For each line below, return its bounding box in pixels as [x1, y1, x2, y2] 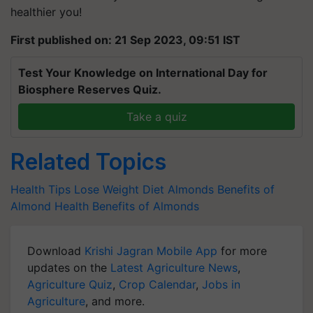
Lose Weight [74, 182, 139, 196]
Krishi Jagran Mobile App [85, 244, 217, 258]
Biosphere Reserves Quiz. [18, 82, 161, 96]
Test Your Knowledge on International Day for [18, 66, 268, 80]
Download [27, 244, 85, 258]
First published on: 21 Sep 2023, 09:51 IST [10, 33, 240, 47]
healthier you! [10, 5, 82, 19]
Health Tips [10, 182, 71, 196]
